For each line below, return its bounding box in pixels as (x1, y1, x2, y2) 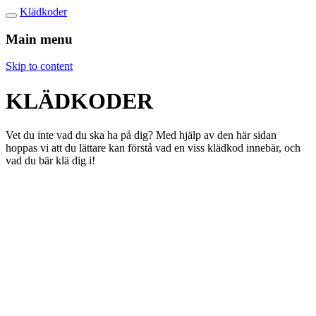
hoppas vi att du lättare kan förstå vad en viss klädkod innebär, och (6, 142, 300, 154)
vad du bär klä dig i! (6, 154, 95, 167)
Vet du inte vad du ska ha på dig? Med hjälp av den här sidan (6, 129, 276, 142)
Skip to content (6, 60, 73, 73)
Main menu (6, 31, 73, 47)
